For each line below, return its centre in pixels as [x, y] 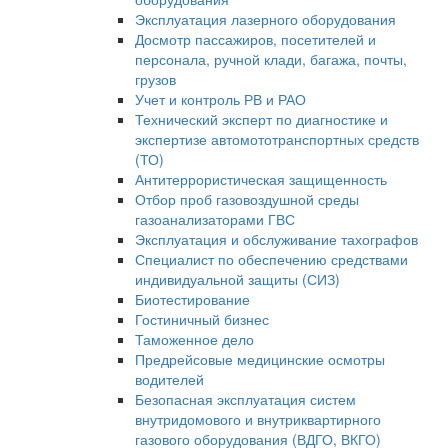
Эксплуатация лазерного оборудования [265, 19]
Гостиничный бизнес [202, 319]
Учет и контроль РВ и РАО [220, 99]
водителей [169, 379]
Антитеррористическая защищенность [261, 179]
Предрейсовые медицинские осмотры [260, 359]
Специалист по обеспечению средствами [271, 259]
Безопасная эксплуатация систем [245, 399]
